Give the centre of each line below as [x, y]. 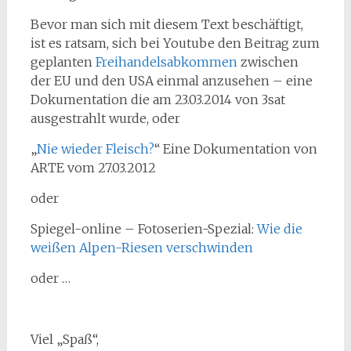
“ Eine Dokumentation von [235, 149]
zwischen [268, 62]
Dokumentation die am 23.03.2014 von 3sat [157, 100]
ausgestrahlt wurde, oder [105, 118]
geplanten [63, 62]
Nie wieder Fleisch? [95, 149]
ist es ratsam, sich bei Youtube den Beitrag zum [175, 43]
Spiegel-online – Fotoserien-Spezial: [143, 229]
